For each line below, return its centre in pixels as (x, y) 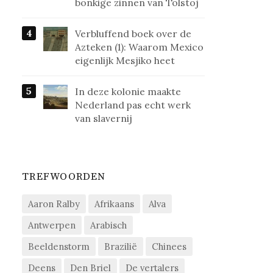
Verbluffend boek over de (133, 34)
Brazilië (121, 247)
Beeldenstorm (59, 247)
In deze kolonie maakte (128, 92)
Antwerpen (52, 225)
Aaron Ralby (54, 204)
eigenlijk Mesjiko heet (125, 61)
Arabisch (109, 225)
